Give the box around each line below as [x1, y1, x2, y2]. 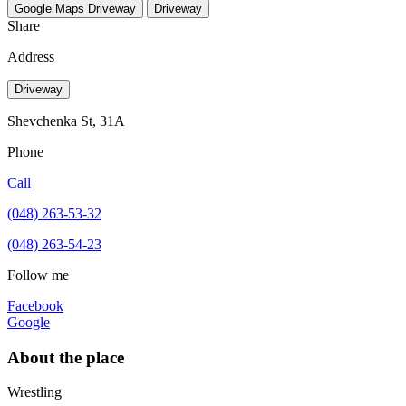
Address [7, 48, 54, 64]
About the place [7, 347, 124, 367]
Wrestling [7, 384, 62, 401]
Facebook [7, 297, 63, 314]
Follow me [7, 266, 69, 283]
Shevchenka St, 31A [7, 112, 125, 129]
